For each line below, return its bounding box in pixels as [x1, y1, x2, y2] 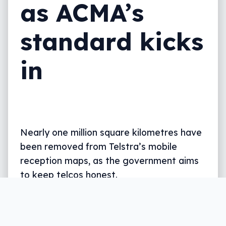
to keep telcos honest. [20, 169, 118, 181]
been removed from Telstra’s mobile [20, 141, 177, 152]
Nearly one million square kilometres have [20, 127, 202, 138]
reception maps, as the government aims [20, 155, 199, 166]
